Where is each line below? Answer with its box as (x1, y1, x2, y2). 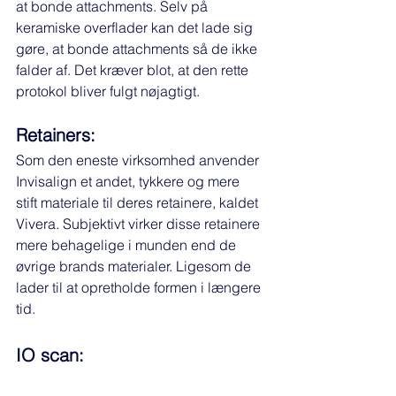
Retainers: (16, 124, 95, 147)
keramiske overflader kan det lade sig (16, 19, 256, 37)
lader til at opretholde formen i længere (16, 278, 264, 297)
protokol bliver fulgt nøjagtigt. (16, 82, 203, 101)
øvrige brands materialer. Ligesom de (16, 257, 255, 276)
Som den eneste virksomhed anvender (16, 151, 263, 170)
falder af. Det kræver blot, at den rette (16, 61, 252, 80)
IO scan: (16, 344, 84, 367)
